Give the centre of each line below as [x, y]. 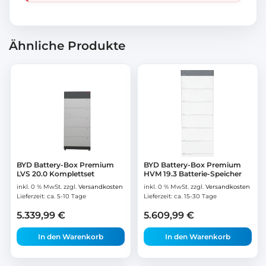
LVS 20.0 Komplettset [56, 173]
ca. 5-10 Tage [66, 196]
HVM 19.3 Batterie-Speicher [193, 173]
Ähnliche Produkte [67, 46]
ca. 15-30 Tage [195, 196]
